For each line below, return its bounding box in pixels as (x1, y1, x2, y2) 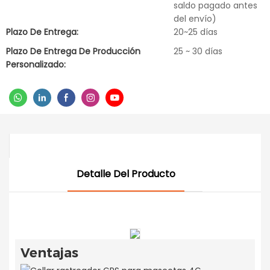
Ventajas (20, 244, 78, 261)
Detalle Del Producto (77, 166, 175, 181)
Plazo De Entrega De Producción (6, 45, 140, 57)
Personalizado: (6, 58, 66, 71)
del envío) (174, 13, 216, 25)
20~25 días (174, 26, 218, 38)
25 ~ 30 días (174, 45, 222, 57)
